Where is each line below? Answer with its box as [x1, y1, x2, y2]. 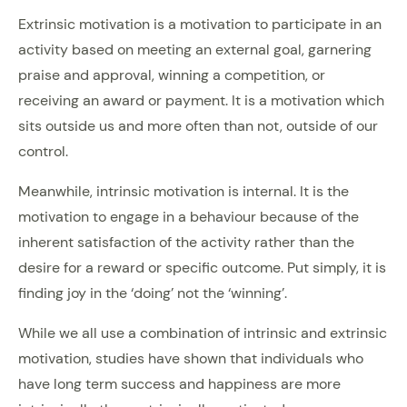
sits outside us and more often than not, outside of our [18, 115, 378, 135]
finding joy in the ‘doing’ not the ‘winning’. [18, 283, 287, 303]
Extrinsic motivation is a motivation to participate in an [18, 14, 382, 34]
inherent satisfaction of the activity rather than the [18, 232, 354, 252]
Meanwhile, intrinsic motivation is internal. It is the [18, 181, 349, 201]
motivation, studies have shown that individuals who [18, 348, 363, 368]
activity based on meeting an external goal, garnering [18, 39, 372, 59]
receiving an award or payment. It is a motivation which [18, 90, 384, 110]
